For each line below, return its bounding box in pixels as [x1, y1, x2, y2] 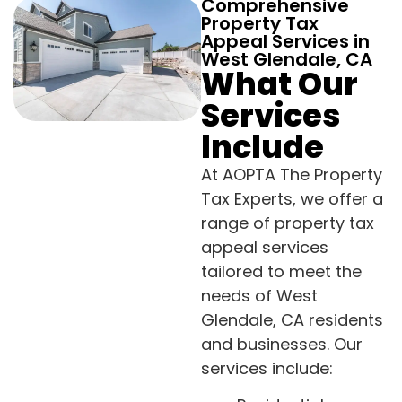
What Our [201, 62, 358, 107]
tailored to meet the [201, 260, 362, 284]
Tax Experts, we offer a [201, 188, 383, 211]
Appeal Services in [201, 29, 370, 55]
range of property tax [201, 212, 374, 235]
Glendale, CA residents [201, 309, 383, 332]
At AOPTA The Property [201, 163, 382, 187]
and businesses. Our [201, 333, 363, 356]
